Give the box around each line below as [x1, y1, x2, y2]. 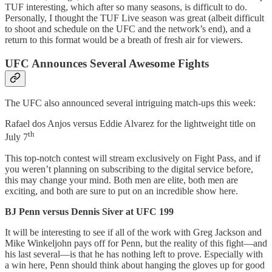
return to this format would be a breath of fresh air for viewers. [5, 34, 243, 45]
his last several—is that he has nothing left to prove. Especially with [5, 248, 263, 259]
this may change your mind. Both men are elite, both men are [5, 174, 238, 185]
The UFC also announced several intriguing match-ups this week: [5, 98, 256, 109]
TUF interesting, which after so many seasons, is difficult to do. [5, 1, 247, 12]
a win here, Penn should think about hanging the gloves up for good [5, 259, 265, 270]
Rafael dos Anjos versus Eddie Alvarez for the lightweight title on [5, 118, 256, 129]
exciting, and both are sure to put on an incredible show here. [5, 185, 238, 196]
